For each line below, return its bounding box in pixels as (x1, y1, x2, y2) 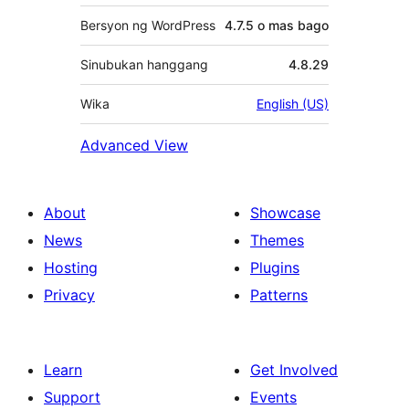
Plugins (250, 257, 299, 277)
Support (44, 387, 100, 406)
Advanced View (80, 135, 188, 154)
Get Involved (250, 360, 338, 379)
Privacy (44, 285, 95, 304)
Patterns (250, 285, 308, 304)
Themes (250, 230, 304, 249)
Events (250, 387, 297, 406)
